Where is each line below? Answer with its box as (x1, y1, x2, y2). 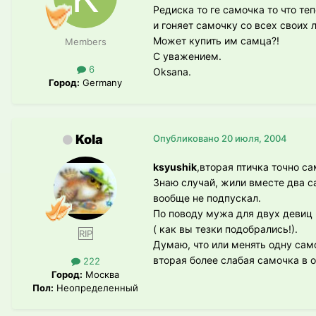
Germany (80, 76, 122, 88)
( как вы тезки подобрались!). (153, 222, 298, 235)
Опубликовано (153, 132, 221, 144)
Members (64, 35, 107, 47)
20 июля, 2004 (221, 132, 287, 144)
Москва (83, 269, 119, 281)
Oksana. (153, 65, 191, 78)
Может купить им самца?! (153, 34, 279, 47)
